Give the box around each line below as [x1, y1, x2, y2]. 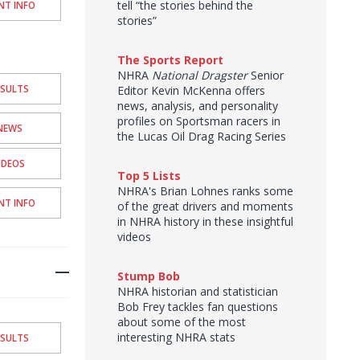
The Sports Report [117, 52, 223, 67]
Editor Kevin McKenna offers [117, 83, 265, 98]
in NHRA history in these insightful [117, 214, 293, 229]
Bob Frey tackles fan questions [117, 299, 278, 314]
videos [117, 229, 151, 244]
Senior [247, 67, 284, 83]
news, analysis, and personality [117, 98, 278, 113]
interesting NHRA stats [117, 329, 235, 345]
